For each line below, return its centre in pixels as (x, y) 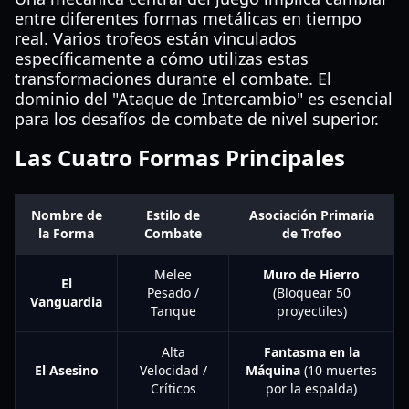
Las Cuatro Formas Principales (180, 157)
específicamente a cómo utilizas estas (162, 58)
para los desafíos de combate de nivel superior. (197, 119)
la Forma (66, 233)
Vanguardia (66, 302)
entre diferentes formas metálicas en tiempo (188, 18)
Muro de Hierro (311, 274)
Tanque (173, 311)
